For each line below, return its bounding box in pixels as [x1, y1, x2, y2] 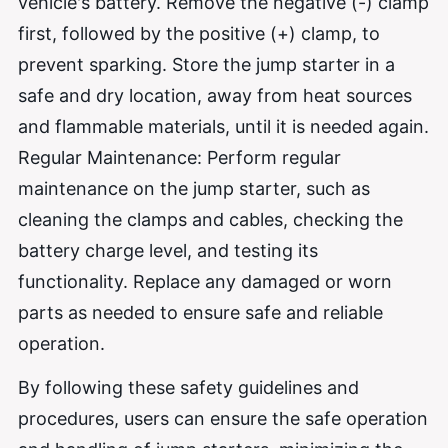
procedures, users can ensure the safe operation [18, 408, 428, 430]
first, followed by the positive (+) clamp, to [18, 22, 380, 44]
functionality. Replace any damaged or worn [18, 270, 392, 292]
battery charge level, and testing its [18, 239, 318, 261]
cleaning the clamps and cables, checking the [18, 208, 403, 230]
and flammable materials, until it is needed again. [18, 115, 429, 137]
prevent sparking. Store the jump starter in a [18, 53, 395, 75]
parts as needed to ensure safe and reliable [18, 301, 383, 323]
